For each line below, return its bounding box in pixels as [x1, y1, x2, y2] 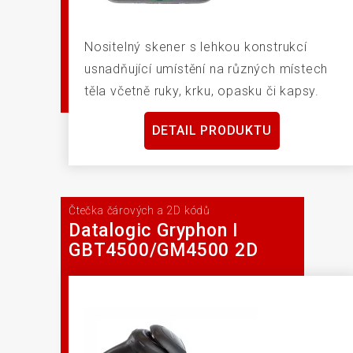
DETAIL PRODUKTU [151, 123, 272, 139]
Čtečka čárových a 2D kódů [69, 204, 210, 217]
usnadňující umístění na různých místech [84, 61, 329, 77]
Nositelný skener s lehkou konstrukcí [84, 39, 307, 55]
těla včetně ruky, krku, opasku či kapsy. [84, 84, 319, 99]
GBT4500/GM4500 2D [69, 239, 258, 261]
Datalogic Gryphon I [69, 219, 240, 241]
